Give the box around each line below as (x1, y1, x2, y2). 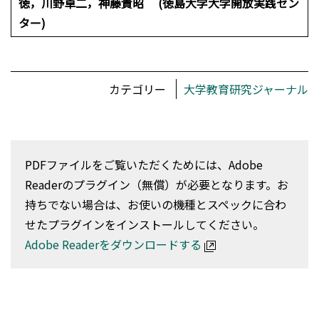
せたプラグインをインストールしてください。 (25, 216, 264, 233)
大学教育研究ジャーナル (184, 80, 308, 98)
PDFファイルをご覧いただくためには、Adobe (25, 156, 263, 173)
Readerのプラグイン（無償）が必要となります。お (25, 176, 288, 193)
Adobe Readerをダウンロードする (25, 236, 202, 253)
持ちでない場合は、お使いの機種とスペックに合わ (25, 196, 286, 213)
